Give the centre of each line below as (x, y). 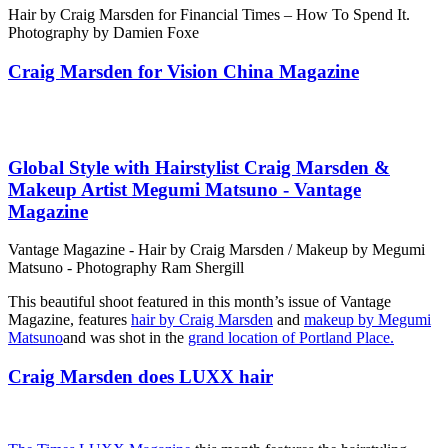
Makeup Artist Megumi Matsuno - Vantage (184, 189)
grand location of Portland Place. (291, 338)
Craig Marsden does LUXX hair (140, 377)
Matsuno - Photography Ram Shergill (126, 268)
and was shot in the (125, 338)
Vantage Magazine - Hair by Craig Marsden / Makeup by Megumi (216, 250)
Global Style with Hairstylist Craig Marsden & (199, 167)
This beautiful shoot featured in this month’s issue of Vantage (199, 302)
